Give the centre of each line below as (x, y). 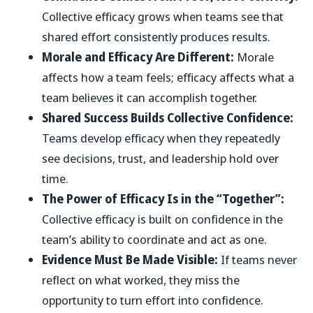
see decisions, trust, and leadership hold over (160, 158)
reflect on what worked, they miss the (141, 279)
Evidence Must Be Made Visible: (130, 259)
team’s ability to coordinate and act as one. (154, 239)
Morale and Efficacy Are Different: (139, 57)
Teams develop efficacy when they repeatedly (161, 138)
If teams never (257, 259)
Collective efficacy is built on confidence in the (162, 219)
